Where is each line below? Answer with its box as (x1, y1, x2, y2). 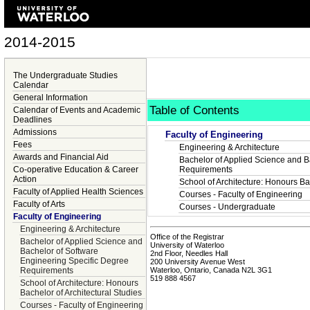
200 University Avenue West (150, 257, 245, 266)
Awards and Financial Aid (13, 152, 109, 162)
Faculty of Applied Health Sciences (13, 187, 143, 197)
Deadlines (13, 115, 52, 125)
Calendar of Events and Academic (13, 105, 140, 115)
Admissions (13, 127, 57, 137)
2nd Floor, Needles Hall (150, 248, 228, 257)
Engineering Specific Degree (20, 256, 129, 266)
